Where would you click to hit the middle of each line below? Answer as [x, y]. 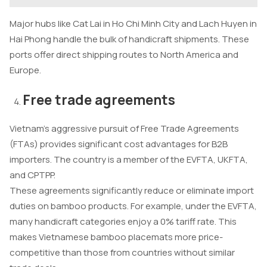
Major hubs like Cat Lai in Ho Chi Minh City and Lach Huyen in [133, 24]
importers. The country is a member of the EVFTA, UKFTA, [129, 160]
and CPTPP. [32, 175]
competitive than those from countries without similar [122, 253]
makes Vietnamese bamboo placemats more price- [116, 237]
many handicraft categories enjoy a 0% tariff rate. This [123, 222]
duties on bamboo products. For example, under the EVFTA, [133, 206]
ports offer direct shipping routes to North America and [124, 55]
